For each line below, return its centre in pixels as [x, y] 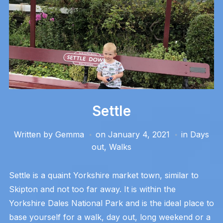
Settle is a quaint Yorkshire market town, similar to [104, 175]
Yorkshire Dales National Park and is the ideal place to [111, 203]
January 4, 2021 [139, 134]
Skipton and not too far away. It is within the [92, 189]
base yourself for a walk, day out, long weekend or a [110, 217]
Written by [35, 134]
